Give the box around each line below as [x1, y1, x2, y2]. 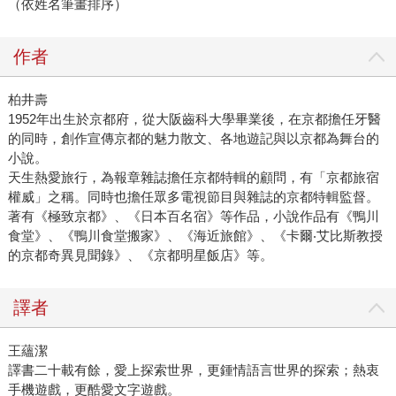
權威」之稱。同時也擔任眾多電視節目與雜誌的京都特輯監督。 [7, 189, 379, 205]
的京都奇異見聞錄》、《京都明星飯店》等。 [7, 247, 273, 263]
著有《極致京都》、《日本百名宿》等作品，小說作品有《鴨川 [7, 209, 379, 225]
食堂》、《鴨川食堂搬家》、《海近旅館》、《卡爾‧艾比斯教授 [7, 228, 383, 244]
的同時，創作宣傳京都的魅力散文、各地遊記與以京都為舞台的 [7, 131, 379, 147]
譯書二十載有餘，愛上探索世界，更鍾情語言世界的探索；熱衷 [7, 362, 379, 378]
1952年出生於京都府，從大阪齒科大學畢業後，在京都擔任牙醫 [7, 111, 381, 127]
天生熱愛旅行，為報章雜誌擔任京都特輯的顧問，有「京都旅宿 [7, 170, 379, 186]
